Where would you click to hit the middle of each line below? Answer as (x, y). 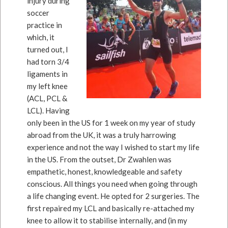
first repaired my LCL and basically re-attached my (111, 208)
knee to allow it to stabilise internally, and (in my (107, 220)
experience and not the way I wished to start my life (113, 147)
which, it (41, 37)
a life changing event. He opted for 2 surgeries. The (113, 196)
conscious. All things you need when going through (112, 184)
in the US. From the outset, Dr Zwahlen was (99, 159)
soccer (38, 13)
